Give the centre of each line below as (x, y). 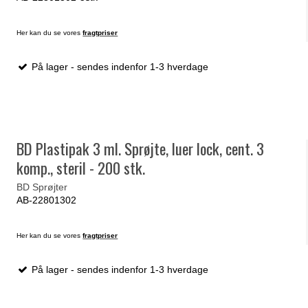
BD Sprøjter (42, 187)
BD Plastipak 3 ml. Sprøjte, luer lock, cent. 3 (141, 149)
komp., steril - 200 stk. (81, 168)
